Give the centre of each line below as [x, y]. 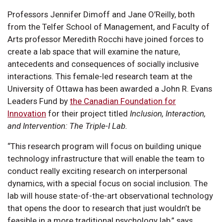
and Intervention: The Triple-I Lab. [67, 126]
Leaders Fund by [39, 101]
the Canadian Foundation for [123, 101]
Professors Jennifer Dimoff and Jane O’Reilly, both [101, 14]
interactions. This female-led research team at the [100, 76]
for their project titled [88, 113]
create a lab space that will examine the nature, [94, 51]
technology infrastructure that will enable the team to [106, 158]
